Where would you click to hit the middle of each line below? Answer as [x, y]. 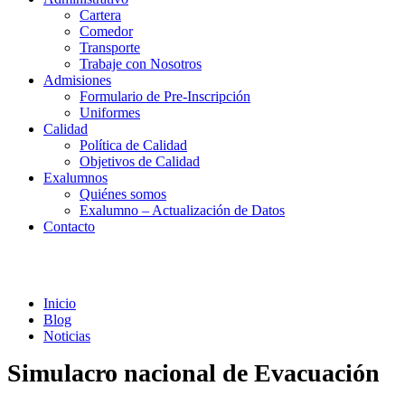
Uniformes [110, 113]
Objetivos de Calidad [140, 161]
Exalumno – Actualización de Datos [182, 210]
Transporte [110, 47]
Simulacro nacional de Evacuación [193, 372]
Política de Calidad [133, 145]
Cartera [100, 15]
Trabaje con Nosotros [141, 64]
